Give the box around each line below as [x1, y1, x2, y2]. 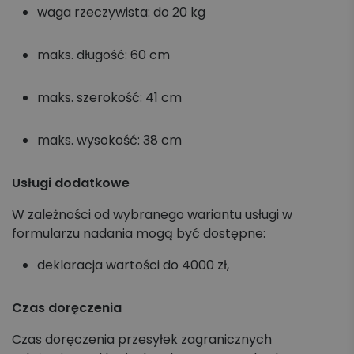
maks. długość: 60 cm [37, 46, 173, 64]
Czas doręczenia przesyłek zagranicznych [12, 330, 272, 348]
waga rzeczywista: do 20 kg [37, 3, 209, 21]
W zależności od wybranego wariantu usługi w [12, 205, 292, 224]
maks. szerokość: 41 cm [37, 88, 185, 107]
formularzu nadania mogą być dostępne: [12, 224, 269, 243]
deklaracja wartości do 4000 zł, [37, 256, 232, 274]
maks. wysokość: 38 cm [37, 131, 185, 149]
